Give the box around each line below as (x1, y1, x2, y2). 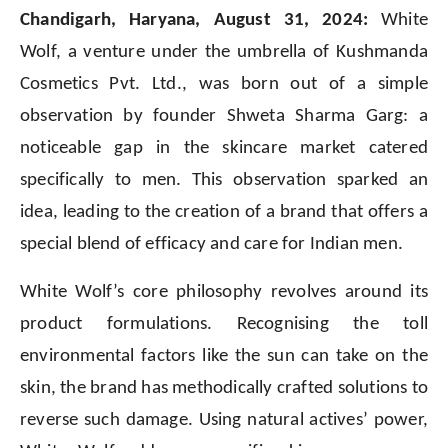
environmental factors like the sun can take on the (20, 347, 428, 367)
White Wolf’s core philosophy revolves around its (20, 283, 428, 303)
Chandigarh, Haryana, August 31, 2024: (20, 11, 369, 31)
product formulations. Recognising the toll (20, 315, 428, 335)
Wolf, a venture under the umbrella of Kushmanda (20, 43, 428, 63)
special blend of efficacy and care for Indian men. (20, 235, 404, 255)
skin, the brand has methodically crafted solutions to (20, 379, 428, 399)
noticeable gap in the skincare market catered (20, 139, 428, 159)
